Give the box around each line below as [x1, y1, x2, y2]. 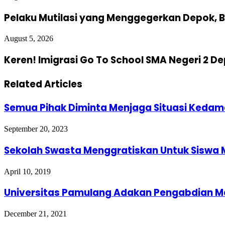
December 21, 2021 [4, 209, 67, 218]
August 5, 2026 [4, 34, 53, 43]
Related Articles [4, 77, 82, 91]
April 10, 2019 [4, 167, 51, 176]
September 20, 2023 [4, 125, 68, 134]
